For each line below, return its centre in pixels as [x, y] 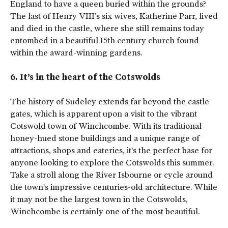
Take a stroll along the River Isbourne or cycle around [111, 175]
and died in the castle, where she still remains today [107, 28]
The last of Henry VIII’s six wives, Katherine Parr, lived [114, 16]
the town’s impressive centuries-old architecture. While [114, 187]
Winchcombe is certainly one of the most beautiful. [105, 212]
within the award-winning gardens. [76, 53]
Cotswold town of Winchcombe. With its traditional [106, 126]
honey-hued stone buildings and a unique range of [105, 138]
